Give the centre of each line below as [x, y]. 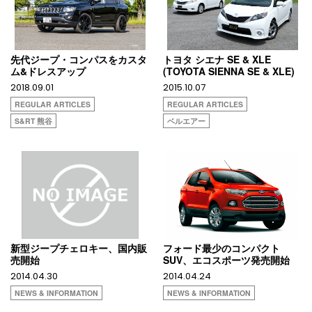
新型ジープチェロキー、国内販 [79, 248]
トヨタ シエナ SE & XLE [217, 60]
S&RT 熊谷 [33, 121]
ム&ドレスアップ [48, 71]
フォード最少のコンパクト [221, 248]
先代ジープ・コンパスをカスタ [79, 60]
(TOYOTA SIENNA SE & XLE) [229, 71]
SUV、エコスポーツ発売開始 [226, 259]
